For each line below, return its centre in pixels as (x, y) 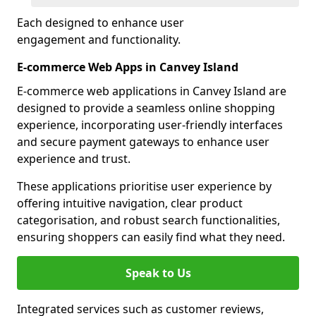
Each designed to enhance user (101, 23)
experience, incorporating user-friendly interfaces (150, 125)
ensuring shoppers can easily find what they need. (151, 237)
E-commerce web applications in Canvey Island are (152, 91)
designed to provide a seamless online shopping (146, 108)
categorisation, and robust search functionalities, (148, 220)
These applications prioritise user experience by (144, 186)
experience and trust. (74, 159)
